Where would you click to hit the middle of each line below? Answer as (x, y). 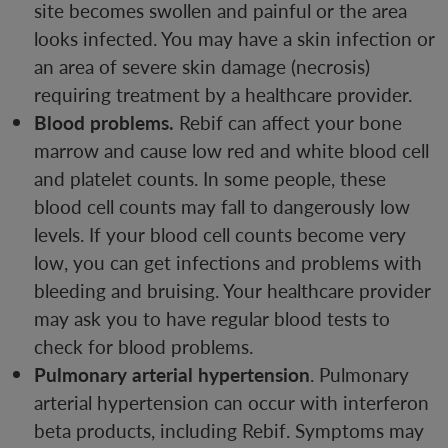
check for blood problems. (143, 347)
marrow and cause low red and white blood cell (231, 151)
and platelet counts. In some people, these (210, 179)
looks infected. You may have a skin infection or (234, 39)
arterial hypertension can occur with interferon (231, 403)
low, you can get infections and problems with (228, 263)
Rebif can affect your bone (290, 123)
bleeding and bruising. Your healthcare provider (232, 291)
